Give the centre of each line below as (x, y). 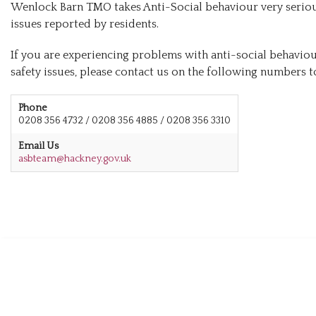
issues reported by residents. (85, 24)
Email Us (38, 146)
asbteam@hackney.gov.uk (75, 159)
